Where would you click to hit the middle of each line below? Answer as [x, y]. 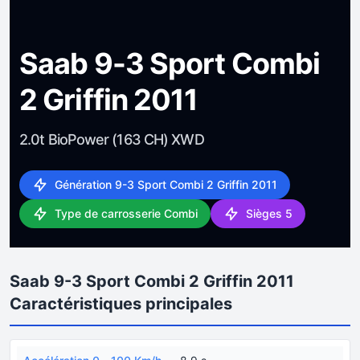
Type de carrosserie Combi [126, 213]
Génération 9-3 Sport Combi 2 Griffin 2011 [166, 184]
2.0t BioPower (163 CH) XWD [112, 139]
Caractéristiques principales [121, 303]
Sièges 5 [269, 213]
